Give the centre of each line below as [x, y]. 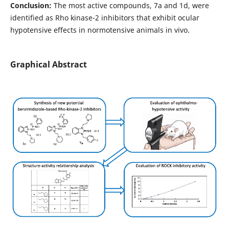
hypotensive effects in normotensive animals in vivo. [100, 30]
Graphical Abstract [48, 65]
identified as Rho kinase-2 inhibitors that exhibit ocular [105, 18]
